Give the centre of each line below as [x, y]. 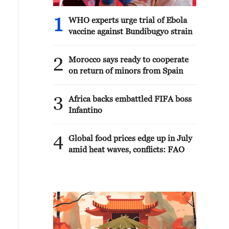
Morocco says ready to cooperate [129, 59]
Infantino [85, 110]
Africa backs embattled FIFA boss [130, 99]
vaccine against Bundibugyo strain [130, 31]
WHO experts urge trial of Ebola [128, 20]
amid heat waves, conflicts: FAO [127, 149]
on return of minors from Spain [126, 71]
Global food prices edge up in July [130, 138]
